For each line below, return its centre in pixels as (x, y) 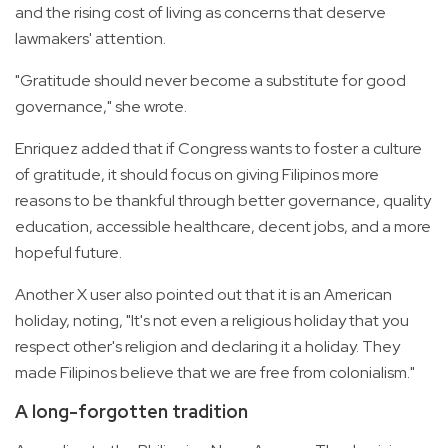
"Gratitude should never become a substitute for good (210, 81)
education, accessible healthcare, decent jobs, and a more (223, 227)
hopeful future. (68, 253)
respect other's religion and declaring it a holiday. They (207, 347)
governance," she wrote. (101, 107)
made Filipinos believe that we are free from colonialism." (215, 373)
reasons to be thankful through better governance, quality (223, 201)
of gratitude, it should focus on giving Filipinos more (197, 175)
